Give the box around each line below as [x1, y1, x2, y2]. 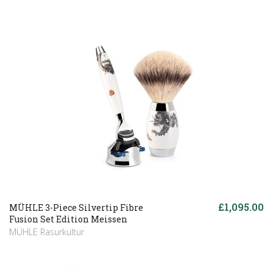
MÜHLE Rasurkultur [9, 225, 84, 238]
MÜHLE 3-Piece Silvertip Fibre [9, 201, 143, 213]
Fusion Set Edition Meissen [9, 213, 127, 225]
